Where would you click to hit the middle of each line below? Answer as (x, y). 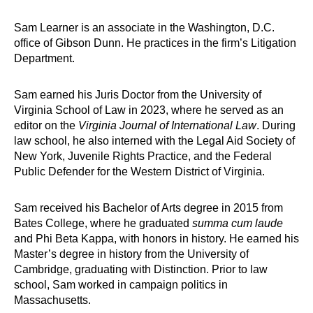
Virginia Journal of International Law (167, 126)
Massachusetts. (52, 300)
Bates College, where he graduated (103, 224)
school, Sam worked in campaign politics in (121, 285)
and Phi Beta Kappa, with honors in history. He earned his (156, 239)
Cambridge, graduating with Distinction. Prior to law (141, 270)
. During (276, 126)
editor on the (46, 126)
